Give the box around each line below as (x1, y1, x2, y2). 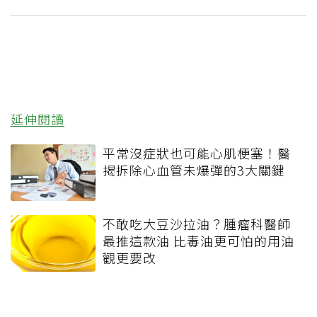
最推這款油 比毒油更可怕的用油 (103, 231, 294, 250)
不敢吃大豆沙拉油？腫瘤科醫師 (103, 214, 291, 234)
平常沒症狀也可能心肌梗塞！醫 (103, 144, 291, 163)
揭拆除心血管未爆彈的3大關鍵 (103, 161, 285, 180)
